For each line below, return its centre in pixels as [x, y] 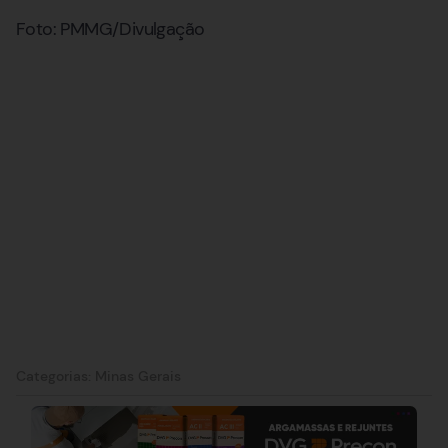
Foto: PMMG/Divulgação [110, 29]
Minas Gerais [138, 375]
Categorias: [55, 375]
